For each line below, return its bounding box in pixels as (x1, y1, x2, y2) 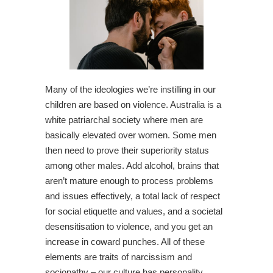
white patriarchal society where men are (45, 115, 203, 126)
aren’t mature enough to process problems (45, 175, 213, 186)
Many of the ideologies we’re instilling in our (45, 84, 216, 95)
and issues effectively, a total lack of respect (45, 191, 220, 202)
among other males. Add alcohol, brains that (45, 160, 219, 171)
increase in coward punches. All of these (45, 236, 205, 247)
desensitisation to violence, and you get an (45, 221, 213, 232)
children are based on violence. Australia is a (45, 99, 221, 110)
